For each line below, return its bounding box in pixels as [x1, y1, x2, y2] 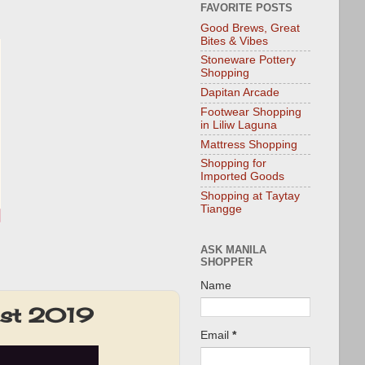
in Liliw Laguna [200, 118, 277, 131]
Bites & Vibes [200, 34, 268, 47]
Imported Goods [200, 170, 284, 183]
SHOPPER [200, 255, 253, 268]
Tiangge [200, 203, 242, 216]
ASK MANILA [200, 243, 266, 256]
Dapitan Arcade [200, 86, 279, 99]
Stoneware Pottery [200, 54, 296, 67]
